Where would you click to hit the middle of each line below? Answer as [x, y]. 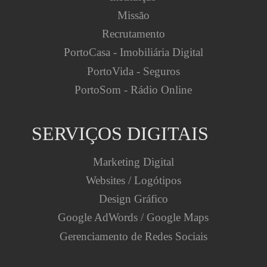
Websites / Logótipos [134, 180]
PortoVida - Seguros [133, 71]
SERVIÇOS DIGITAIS [120, 134]
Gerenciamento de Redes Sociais [133, 236]
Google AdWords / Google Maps [133, 218]
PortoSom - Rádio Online [133, 89]
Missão [133, 15]
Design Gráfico [133, 199]
